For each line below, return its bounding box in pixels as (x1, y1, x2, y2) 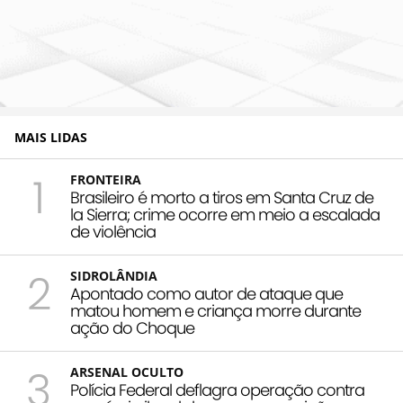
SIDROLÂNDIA (70, 266, 157, 284)
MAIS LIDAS (14, 128, 87, 146)
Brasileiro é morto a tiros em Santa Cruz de (70, 185, 373, 209)
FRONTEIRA (70, 170, 141, 188)
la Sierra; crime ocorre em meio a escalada (70, 202, 380, 226)
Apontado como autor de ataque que (70, 282, 343, 305)
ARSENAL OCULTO (70, 363, 184, 381)
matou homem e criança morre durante (70, 299, 361, 322)
